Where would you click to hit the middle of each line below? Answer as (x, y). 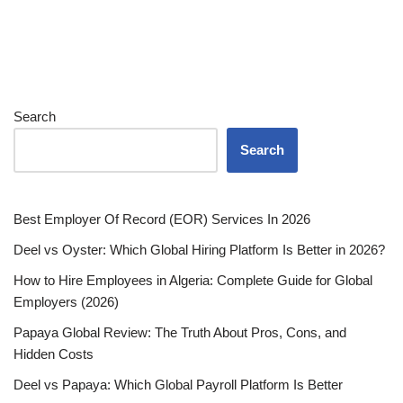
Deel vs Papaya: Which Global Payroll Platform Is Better (178, 384)
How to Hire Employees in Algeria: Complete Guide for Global (193, 280)
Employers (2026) (66, 301)
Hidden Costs (54, 354)
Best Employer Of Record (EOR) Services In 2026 (162, 219)
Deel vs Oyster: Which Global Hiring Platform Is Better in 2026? (199, 249)
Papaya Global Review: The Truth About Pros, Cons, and (180, 332)
